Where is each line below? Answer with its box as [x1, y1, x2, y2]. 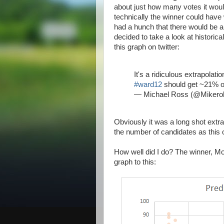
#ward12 [134, 80, 162, 88]
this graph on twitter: [114, 43, 179, 51]
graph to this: [114, 157, 156, 166]
